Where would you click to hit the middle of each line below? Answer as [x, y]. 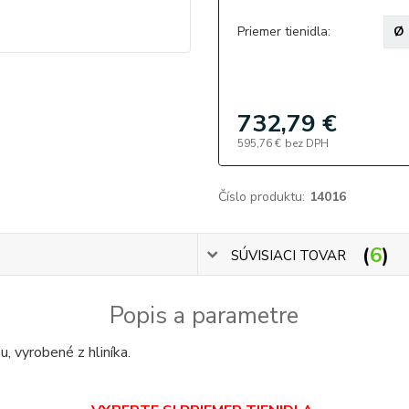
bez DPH [306, 143]
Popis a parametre [204, 316]
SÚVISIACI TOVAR [289, 255]
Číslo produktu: [261, 197]
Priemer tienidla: [283, 31]
